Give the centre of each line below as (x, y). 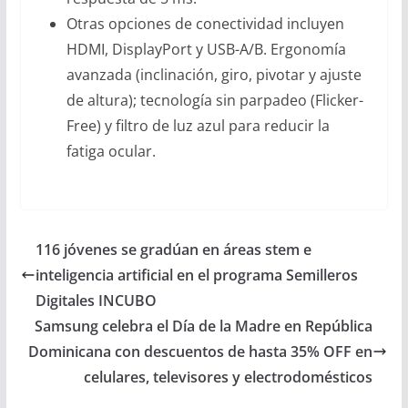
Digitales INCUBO (96, 300)
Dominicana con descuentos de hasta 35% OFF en (201, 351)
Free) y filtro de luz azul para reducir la (198, 125)
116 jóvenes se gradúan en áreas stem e (173, 249)
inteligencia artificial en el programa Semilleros (196, 275)
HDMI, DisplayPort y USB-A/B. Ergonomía (206, 49)
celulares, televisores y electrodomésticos (229, 377)
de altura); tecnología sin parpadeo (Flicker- (214, 100)
